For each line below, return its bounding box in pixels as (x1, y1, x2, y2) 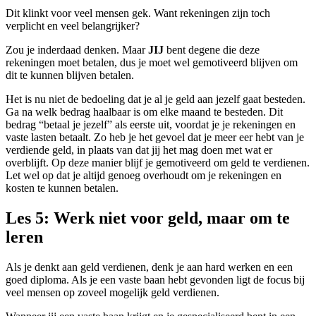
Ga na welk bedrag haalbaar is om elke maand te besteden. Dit (6, 105, 283, 118)
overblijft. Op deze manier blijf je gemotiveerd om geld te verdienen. (6, 156, 310, 169)
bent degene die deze (164, 43, 260, 56)
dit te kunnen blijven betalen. (6, 68, 134, 81)
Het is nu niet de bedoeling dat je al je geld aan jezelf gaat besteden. (6, 92, 305, 105)
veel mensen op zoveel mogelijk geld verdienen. (6, 286, 219, 298)
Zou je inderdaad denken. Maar (6, 43, 148, 56)
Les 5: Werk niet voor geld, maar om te (6, 208, 290, 227)
